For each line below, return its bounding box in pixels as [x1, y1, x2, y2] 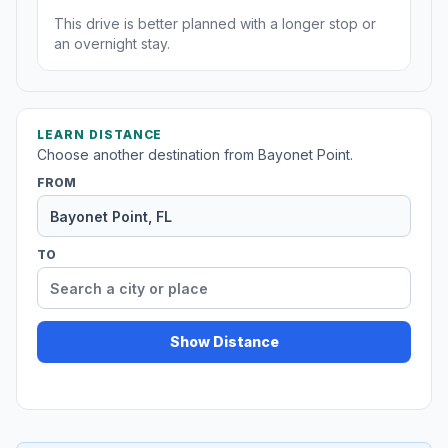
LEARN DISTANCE [37, 127, 163, 143]
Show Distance [169, 333, 279, 351]
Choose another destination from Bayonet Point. [37, 146, 353, 164]
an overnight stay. [54, 35, 170, 53]
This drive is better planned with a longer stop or [54, 15, 376, 33]
